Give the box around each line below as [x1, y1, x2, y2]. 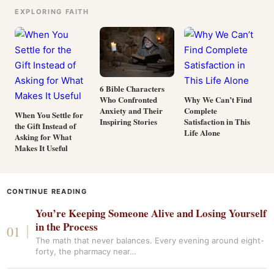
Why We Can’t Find [184, 94, 253, 105]
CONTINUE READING [6, 187, 87, 196]
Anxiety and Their [99, 104, 163, 116]
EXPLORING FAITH [15, 7, 89, 16]
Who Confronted [99, 93, 157, 105]
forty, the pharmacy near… [35, 246, 137, 256]
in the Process [35, 219, 98, 234]
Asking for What [15, 131, 72, 143]
